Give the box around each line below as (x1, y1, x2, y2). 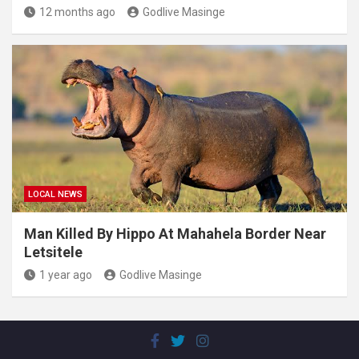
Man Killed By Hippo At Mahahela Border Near (24, 225, 326, 243)
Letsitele (24, 244, 83, 261)
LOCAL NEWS (28, 189, 83, 200)
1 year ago (39, 268, 92, 282)
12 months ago (39, 6, 115, 19)
